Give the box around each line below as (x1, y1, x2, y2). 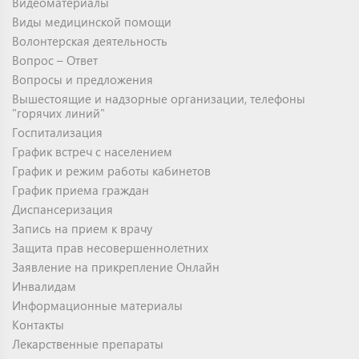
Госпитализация (12, 123, 103, 140)
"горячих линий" (12, 104, 105, 121)
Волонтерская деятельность (12, 32, 167, 49)
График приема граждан (12, 181, 149, 198)
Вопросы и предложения (12, 71, 153, 87)
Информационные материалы (12, 296, 183, 313)
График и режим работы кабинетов (12, 162, 211, 179)
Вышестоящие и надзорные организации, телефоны (12, 90, 305, 107)
